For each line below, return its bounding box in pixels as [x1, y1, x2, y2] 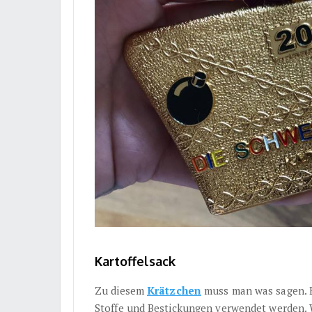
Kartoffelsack [95, 253, 175, 269]
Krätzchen [147, 283, 201, 297]
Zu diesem [95, 283, 147, 297]
